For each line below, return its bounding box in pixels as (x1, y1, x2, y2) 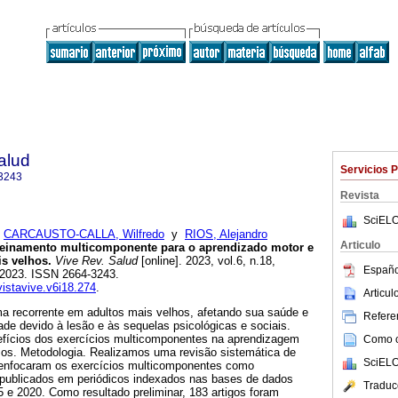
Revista (340, 189, 379, 202)
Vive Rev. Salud (52, 254, 138, 268)
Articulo (340, 239, 380, 251)
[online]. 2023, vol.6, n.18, (138, 254, 275, 268)
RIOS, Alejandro (185, 227, 267, 242)
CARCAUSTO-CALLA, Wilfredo (4, 227, 164, 242)
